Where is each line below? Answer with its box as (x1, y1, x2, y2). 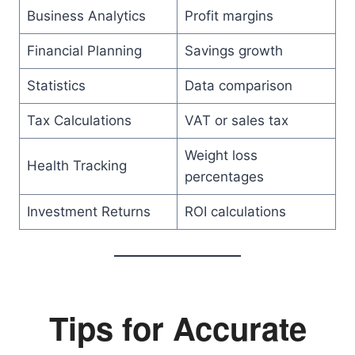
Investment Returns (26, 204, 151, 219)
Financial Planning (26, 43, 142, 59)
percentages (184, 169, 264, 185)
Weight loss (184, 147, 258, 163)
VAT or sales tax (184, 113, 288, 128)
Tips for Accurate (48, 305, 307, 350)
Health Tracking (26, 158, 127, 174)
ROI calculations (184, 204, 286, 219)
